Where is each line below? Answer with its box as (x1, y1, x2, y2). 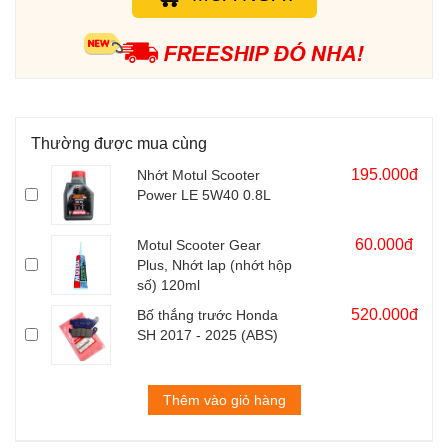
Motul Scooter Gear (137, 237, 261, 254)
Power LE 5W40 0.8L (137, 187, 271, 204)
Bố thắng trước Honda (137, 307, 278, 324)
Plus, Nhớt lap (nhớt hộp (137, 257, 292, 274)
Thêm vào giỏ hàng (162, 392, 286, 409)
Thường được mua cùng (31, 135, 207, 153)
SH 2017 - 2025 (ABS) (137, 327, 278, 344)
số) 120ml (137, 277, 200, 294)
